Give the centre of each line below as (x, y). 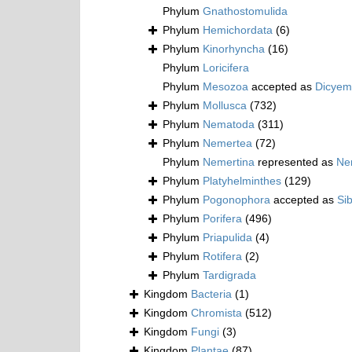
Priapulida (227, 238)
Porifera (222, 219)
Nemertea (227, 143)
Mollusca (225, 106)
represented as (295, 162)
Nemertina (229, 162)
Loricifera (226, 68)
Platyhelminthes (242, 181)
